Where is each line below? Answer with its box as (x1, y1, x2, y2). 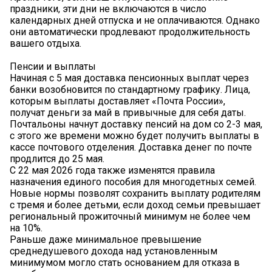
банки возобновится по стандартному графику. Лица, (10, 84, 250, 96)
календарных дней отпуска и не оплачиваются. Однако (10, 15, 260, 27)
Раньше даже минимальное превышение (10, 234, 202, 246)
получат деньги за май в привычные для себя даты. (10, 107, 246, 119)
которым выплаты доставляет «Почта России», (10, 95, 225, 107)
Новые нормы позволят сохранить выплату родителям (10, 188, 260, 200)
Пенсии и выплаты (10, 61, 96, 73)
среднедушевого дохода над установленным (10, 245, 217, 257)
